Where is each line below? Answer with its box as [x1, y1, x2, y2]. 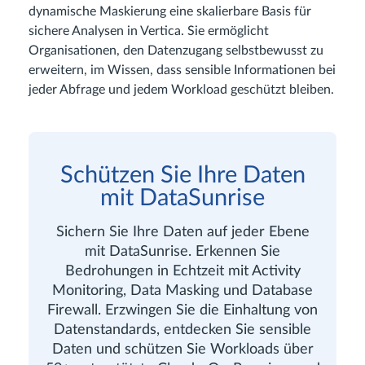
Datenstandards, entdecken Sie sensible [54, 322, 311, 336]
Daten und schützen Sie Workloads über [51, 341, 314, 356]
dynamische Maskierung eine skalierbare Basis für [29, 4, 311, 18]
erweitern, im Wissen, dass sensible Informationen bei [29, 63, 336, 77]
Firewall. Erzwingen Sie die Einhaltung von [47, 302, 318, 317]
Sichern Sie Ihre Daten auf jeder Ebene [55, 224, 310, 239]
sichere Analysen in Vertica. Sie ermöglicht [29, 24, 269, 37]
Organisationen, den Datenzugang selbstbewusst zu [29, 43, 323, 57]
